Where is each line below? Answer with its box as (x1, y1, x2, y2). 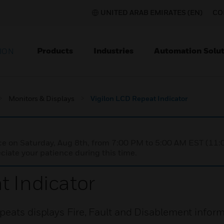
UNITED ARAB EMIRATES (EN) (100, 8, 202, 16)
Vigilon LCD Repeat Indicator (90, 94, 187, 102)
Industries (93, 45, 133, 55)
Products (37, 45, 73, 55)
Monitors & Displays (8, 94, 74, 102)
